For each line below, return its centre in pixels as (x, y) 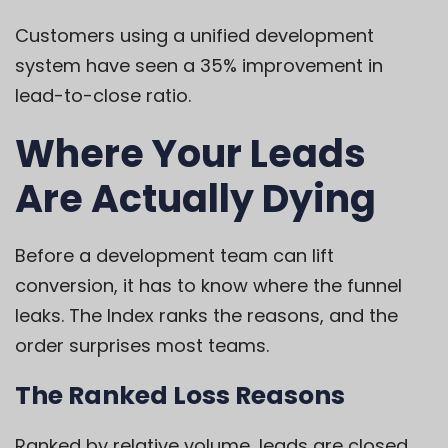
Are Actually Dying (195, 199)
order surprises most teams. (142, 346)
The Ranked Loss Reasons (180, 396)
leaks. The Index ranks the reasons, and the (206, 316)
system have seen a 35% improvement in (199, 66)
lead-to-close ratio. (103, 96)
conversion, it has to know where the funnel (208, 286)
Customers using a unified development (194, 36)
